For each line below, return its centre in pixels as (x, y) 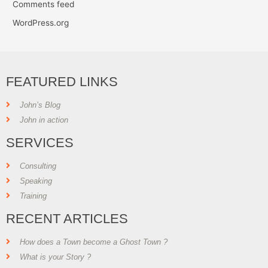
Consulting (38, 166)
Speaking (36, 181)
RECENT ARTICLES (67, 218)
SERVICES (40, 142)
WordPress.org (41, 22)
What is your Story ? (55, 257)
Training (33, 196)
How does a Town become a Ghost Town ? (93, 242)
